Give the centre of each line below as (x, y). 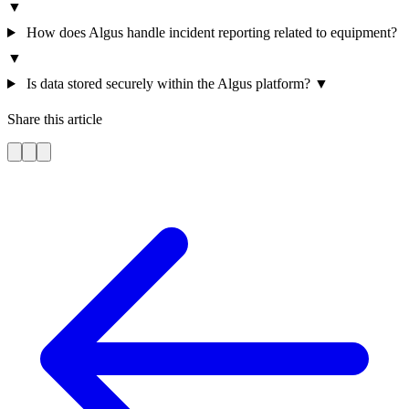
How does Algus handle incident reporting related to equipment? (211, 33)
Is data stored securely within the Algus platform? (168, 84)
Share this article (55, 120)
